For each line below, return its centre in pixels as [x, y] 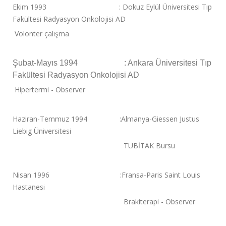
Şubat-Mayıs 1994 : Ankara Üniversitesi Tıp [112, 63]
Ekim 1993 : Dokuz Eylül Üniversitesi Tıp [112, 7]
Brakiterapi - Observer [104, 202]
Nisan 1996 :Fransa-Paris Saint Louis [106, 175]
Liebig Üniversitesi [42, 131]
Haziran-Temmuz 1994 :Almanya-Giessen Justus [106, 119]
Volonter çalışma [41, 34]
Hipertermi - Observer [49, 90]
